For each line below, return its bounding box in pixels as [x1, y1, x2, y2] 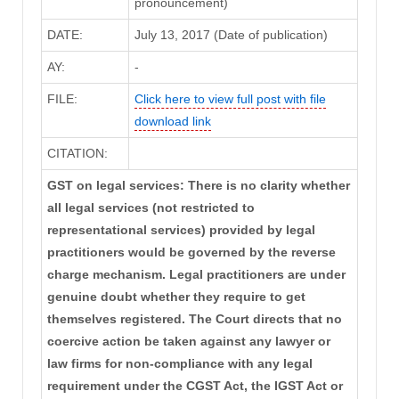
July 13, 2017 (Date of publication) [134, 28, 328, 43]
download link [134, 114, 211, 129]
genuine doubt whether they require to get [46, 289, 305, 305]
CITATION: [46, 146, 108, 161]
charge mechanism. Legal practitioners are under [46, 267, 346, 282]
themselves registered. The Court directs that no [46, 312, 342, 327]
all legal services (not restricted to [46, 200, 255, 216]
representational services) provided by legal [46, 223, 315, 238]
